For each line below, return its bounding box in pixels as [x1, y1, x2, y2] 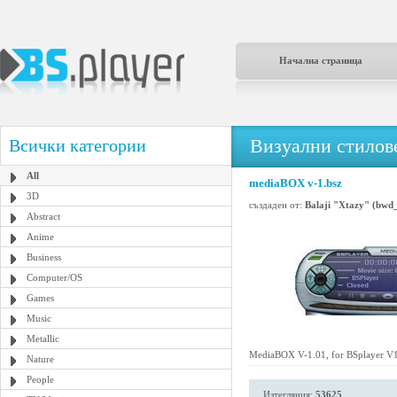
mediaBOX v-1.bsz [249, 176, 342, 190]
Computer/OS [27, 272, 82, 283]
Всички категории [9, 136, 146, 155]
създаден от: [249, 199, 305, 210]
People [27, 374, 54, 385]
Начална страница [279, 55, 362, 66]
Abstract [27, 211, 60, 222]
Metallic [27, 333, 59, 344]
